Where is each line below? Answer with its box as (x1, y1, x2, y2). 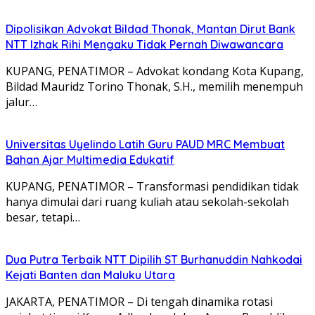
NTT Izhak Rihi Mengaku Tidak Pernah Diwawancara (6, 37, 283, 51)
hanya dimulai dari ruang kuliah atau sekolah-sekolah (6, 193, 289, 210)
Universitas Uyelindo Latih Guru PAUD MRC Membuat (6, 136, 285, 151)
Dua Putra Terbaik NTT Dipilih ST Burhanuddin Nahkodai (6, 252, 302, 266)
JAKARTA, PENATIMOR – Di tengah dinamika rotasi (6, 293, 273, 309)
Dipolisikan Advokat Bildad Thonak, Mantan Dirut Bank (6, 21, 295, 36)
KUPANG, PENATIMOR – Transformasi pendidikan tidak (6, 178, 299, 194)
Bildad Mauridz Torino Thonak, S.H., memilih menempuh (6, 78, 303, 94)
